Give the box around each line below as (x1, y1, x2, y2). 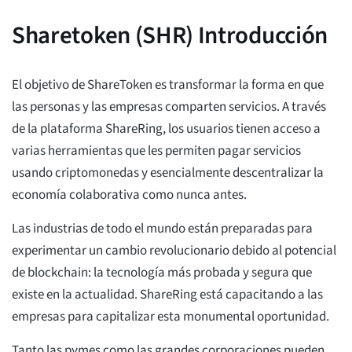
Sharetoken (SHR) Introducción (12, 18, 328, 53)
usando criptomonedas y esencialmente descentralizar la (12, 163, 324, 183)
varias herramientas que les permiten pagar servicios (12, 141, 301, 161)
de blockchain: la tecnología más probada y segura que (12, 263, 312, 283)
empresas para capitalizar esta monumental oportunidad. (12, 307, 329, 327)
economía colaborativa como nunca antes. (12, 185, 247, 205)
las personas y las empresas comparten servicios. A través (12, 97, 326, 117)
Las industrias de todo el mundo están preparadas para (12, 219, 313, 239)
